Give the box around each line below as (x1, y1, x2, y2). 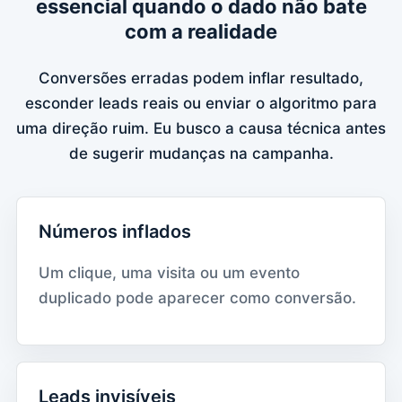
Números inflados (39, 220, 191, 242)
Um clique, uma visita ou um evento (39, 263, 300, 282)
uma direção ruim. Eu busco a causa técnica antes (16, 118, 386, 137)
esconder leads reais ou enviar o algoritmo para (25, 93, 377, 112)
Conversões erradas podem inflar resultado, (39, 68, 363, 87)
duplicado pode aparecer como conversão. (39, 288, 356, 307)
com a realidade (125, 19, 277, 43)
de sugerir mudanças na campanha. (68, 144, 334, 162)
